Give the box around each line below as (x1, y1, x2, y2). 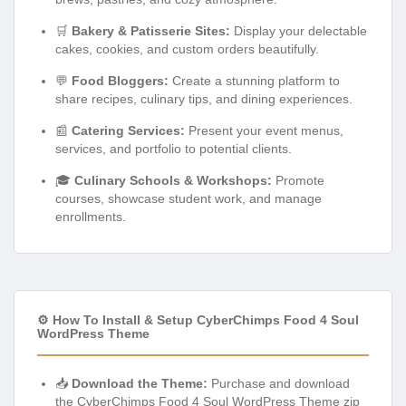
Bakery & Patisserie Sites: (72, 23, 230, 38)
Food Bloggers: (72, 72, 169, 88)
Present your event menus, (185, 122, 343, 138)
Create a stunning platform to (169, 72, 340, 88)
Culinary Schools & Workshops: (74, 172, 272, 188)
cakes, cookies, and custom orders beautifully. (55, 41, 319, 56)
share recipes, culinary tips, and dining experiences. (55, 91, 353, 106)
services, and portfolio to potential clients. (55, 140, 292, 156)
